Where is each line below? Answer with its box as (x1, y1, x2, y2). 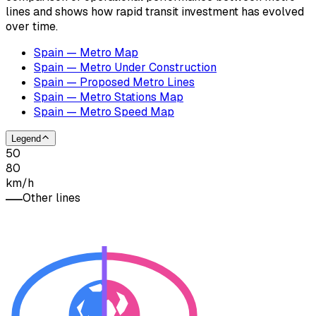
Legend (11, 133, 41, 145)
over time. (6, 18, 58, 34)
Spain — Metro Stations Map (34, 89, 183, 104)
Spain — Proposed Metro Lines (34, 74, 195, 90)
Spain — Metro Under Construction (34, 59, 217, 75)
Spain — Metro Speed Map (34, 104, 174, 119)
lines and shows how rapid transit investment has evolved (6, 4, 304, 19)
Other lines (23, 190, 80, 206)
